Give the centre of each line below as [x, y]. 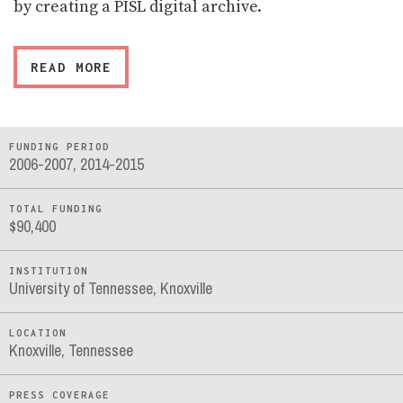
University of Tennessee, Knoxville [111, 289]
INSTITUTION [49, 271]
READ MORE [71, 67]
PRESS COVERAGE [59, 395]
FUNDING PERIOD [59, 147]
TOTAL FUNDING [56, 209]
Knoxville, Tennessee [71, 351]
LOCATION [38, 333]
